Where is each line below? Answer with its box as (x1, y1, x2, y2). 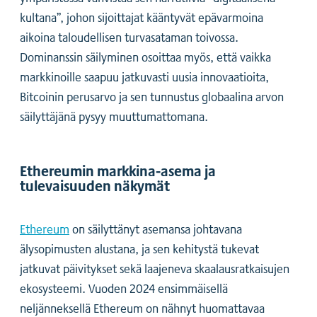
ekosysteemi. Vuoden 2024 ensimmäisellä (20, 278, 228, 297)
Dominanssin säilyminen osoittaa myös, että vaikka (20, 47, 271, 67)
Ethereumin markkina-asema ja (20, 158, 216, 182)
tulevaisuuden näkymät (20, 173, 170, 197)
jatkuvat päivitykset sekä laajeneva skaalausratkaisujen (20, 258, 289, 277)
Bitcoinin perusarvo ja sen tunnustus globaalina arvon (20, 87, 284, 106)
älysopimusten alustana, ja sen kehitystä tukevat (20, 238, 259, 258)
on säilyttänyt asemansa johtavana (69, 219, 242, 238)
